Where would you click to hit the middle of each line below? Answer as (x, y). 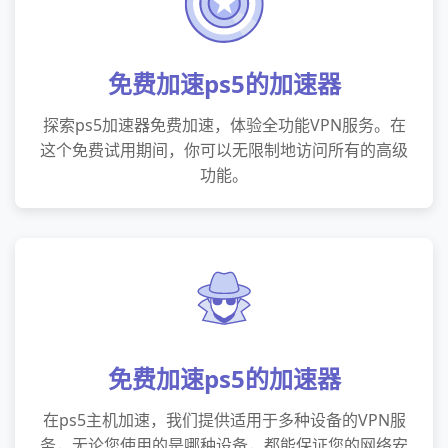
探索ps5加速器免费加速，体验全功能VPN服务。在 (224, 125)
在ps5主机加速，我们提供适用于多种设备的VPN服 (224, 420)
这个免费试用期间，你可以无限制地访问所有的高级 (224, 150)
